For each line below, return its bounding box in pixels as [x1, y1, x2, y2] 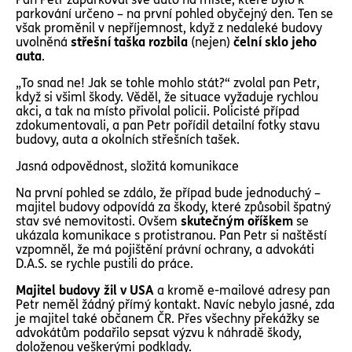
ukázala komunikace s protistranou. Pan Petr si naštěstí [16, 228, 327, 243]
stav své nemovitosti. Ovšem [16, 214, 181, 229]
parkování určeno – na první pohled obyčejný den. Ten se [16, 6, 333, 21]
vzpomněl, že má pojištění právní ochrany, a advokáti [16, 242, 314, 257]
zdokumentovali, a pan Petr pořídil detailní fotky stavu [16, 118, 320, 133]
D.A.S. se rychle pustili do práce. [16, 256, 193, 271]
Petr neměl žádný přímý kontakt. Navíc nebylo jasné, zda [16, 297, 335, 312]
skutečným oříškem [181, 214, 293, 229]
